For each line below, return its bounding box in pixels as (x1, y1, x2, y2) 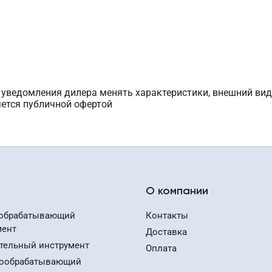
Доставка (146, 226, 187, 237)
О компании (146, 186, 208, 197)
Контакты (146, 210, 188, 221)
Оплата (146, 243, 177, 254)
